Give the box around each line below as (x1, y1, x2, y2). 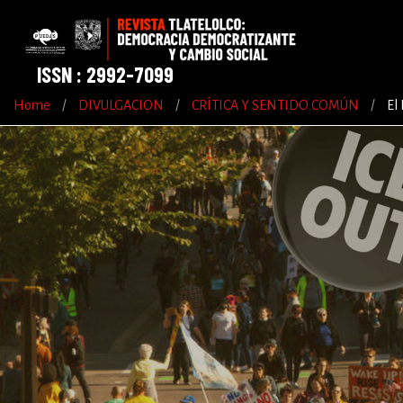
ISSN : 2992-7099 (37, 61, 174, 88)
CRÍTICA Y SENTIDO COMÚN (192, 98, 359, 113)
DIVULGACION (78, 98, 164, 113)
